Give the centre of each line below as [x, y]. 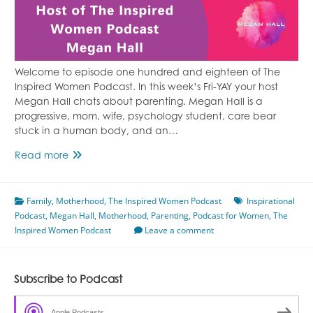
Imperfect [91, 185]
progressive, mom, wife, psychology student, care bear [145, 118]
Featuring [90, 215]
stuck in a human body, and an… [96, 132]
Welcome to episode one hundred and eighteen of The [147, 74]
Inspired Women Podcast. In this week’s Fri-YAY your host [146, 88]
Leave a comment [179, 231]
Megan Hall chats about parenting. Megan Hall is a [139, 103]
